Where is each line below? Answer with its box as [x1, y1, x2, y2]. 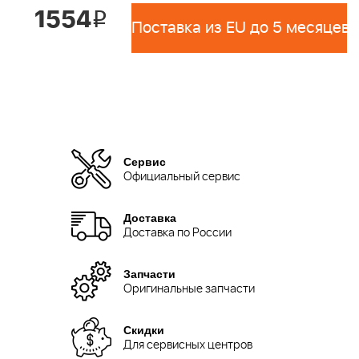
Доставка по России [123, 224, 232, 242]
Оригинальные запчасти [123, 280, 255, 298]
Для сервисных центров [123, 336, 252, 354]
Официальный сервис [123, 167, 240, 186]
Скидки [123, 321, 164, 337]
